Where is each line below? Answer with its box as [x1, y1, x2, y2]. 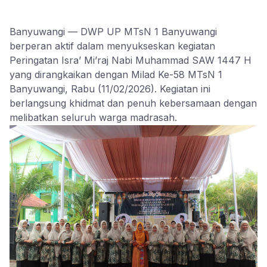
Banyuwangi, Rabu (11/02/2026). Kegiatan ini [10, 83, 210, 95]
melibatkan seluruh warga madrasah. [10, 111, 177, 123]
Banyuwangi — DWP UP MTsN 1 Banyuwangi [10, 26, 217, 38]
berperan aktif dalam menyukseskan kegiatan [10, 40, 215, 52]
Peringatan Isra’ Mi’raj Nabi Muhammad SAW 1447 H [10, 54, 252, 66]
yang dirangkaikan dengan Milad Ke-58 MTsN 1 [10, 69, 222, 80]
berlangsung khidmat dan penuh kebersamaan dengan [10, 97, 257, 109]
